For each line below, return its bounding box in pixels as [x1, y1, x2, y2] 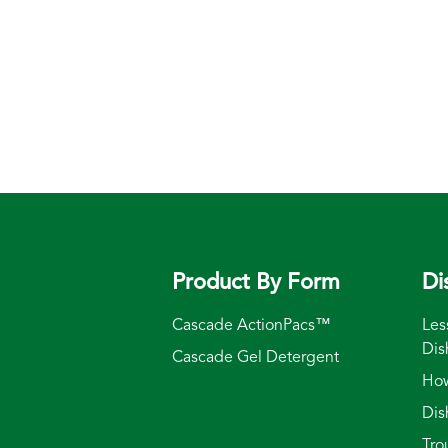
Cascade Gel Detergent [172, 349, 339, 366]
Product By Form [172, 272, 340, 295]
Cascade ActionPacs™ [172, 317, 331, 334]
